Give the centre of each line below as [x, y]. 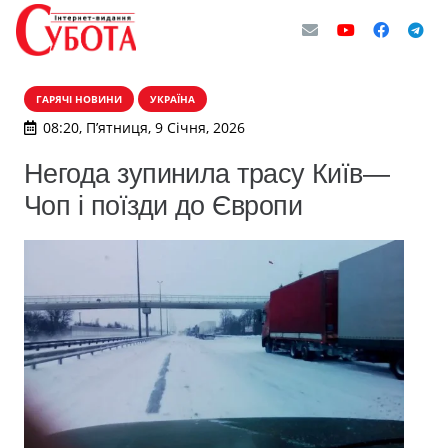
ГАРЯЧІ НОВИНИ [79, 99]
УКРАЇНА [172, 99]
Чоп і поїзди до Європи [163, 205]
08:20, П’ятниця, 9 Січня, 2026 [143, 127]
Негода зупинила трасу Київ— [207, 173]
